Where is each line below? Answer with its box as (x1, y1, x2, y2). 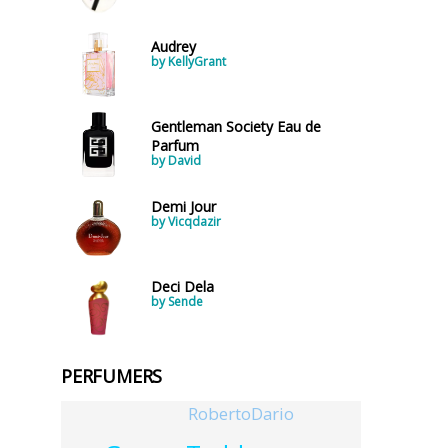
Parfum (151, 136, 199, 155)
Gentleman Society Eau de (151, 117, 321, 136)
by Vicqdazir (151, 213, 221, 230)
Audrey (151, 37, 196, 56)
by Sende (151, 293, 203, 310)
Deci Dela (151, 277, 214, 296)
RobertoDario (188, 401, 295, 425)
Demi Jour (151, 197, 216, 216)
